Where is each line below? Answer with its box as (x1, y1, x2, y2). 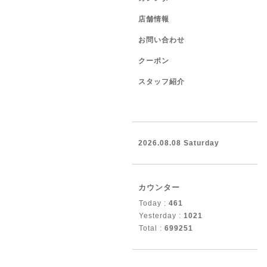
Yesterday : (139, 212, 184, 220)
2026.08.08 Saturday (138, 139, 219, 147)
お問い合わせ (138, 36, 185, 44)
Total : (139, 224, 164, 232)
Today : (139, 199, 169, 207)
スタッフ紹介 (138, 77, 185, 86)
